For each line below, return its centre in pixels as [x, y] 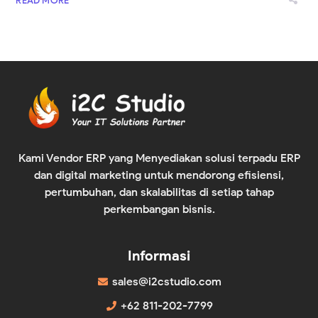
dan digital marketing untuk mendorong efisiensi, [159, 175]
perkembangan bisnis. [159, 209]
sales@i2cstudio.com [167, 282]
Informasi [159, 256]
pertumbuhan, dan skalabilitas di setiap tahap [159, 192]
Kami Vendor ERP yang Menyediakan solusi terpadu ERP [159, 158]
